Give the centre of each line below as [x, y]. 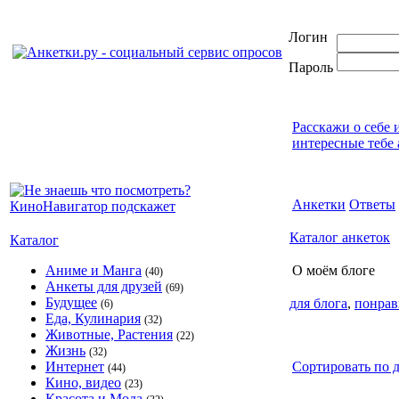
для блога [318, 303]
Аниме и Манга [94, 270]
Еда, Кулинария [93, 318]
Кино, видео [83, 383]
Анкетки [319, 204]
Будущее [71, 302]
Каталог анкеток [340, 237]
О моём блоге [334, 270]
